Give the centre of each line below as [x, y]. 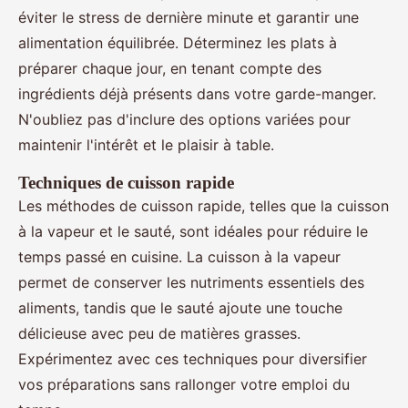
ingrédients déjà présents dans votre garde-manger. [197, 94]
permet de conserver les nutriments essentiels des [191, 283]
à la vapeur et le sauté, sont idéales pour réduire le [193, 232]
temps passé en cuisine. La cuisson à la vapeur [179, 257]
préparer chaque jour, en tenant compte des [170, 69]
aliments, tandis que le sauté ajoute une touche [180, 308]
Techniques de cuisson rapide [126, 183]
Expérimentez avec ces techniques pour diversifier [193, 359]
